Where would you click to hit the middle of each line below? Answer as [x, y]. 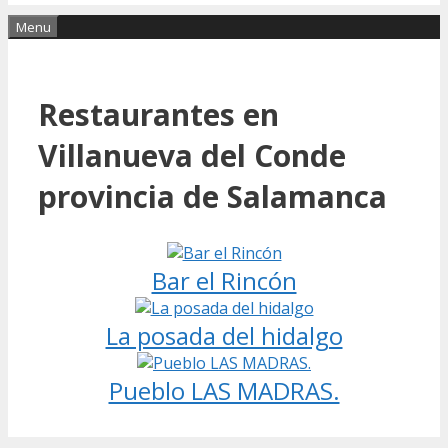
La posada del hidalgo [224, 335]
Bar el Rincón [224, 280]
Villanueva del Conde [192, 155]
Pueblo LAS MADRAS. [224, 390]
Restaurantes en [158, 114]
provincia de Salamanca [212, 196]
